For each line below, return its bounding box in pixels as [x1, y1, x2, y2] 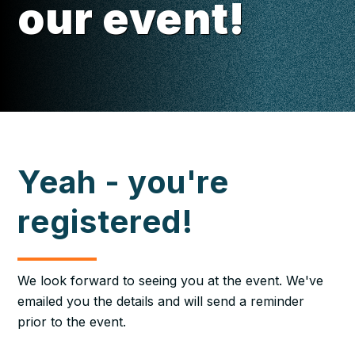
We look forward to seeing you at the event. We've [17, 273, 324, 288]
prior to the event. [17, 314, 127, 330]
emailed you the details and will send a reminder [17, 293, 305, 309]
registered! [17, 202, 193, 241]
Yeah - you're [17, 162, 229, 201]
